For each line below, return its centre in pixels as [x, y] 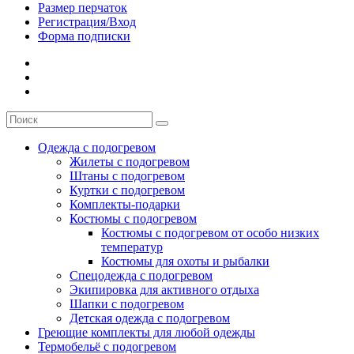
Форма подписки [84, 36]
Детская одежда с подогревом [150, 318]
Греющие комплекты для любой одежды [147, 332]
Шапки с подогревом [127, 303]
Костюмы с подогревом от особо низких [210, 232]
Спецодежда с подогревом [141, 275]
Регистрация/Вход [87, 21]
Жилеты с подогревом [130, 161]
